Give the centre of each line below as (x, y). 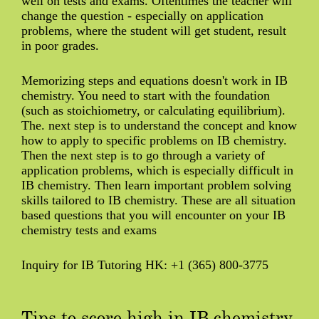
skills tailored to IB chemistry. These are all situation (158, 200)
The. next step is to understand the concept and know (159, 126)
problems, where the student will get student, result (154, 31)
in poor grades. (60, 46)
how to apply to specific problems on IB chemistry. (154, 141)
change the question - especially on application (142, 16)
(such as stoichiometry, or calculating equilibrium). (153, 111)
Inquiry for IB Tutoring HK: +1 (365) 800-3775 (145, 265)
